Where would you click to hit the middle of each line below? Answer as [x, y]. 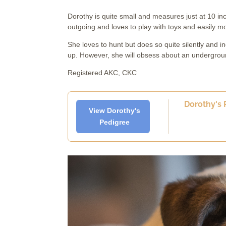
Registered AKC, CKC [102, 72]
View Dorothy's [114, 111]
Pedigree [114, 122]
